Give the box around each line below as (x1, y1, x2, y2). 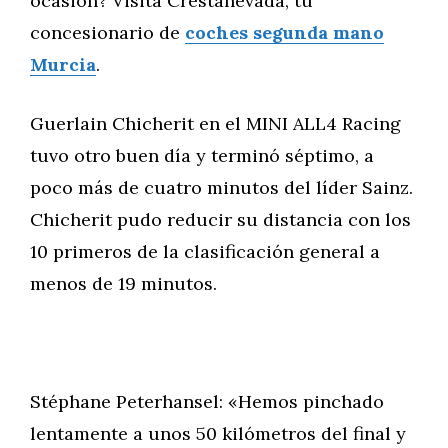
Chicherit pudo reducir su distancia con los (30, 208, 411, 231)
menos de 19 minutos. (30, 272, 217, 295)
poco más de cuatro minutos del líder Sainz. (30, 176, 413, 199)
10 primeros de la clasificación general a (30, 240, 380, 263)
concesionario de (30, 21, 185, 44)
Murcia (30, 53, 96, 76)
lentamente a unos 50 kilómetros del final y (30, 422, 406, 445)
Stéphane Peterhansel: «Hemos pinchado (30, 390, 384, 413)
